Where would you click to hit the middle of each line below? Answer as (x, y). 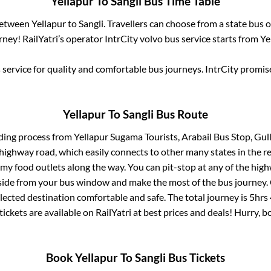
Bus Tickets (195, 258)
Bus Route (181, 114)
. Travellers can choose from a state (176, 23)
